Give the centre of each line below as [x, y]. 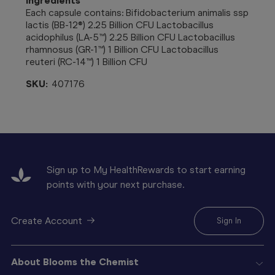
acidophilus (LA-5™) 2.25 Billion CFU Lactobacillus [130, 37]
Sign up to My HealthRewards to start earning [146, 169]
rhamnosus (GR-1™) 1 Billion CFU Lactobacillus [122, 49]
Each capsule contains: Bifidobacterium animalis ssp [137, 12]
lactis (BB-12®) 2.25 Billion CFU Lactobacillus [120, 25]
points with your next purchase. [115, 184]
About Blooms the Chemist [75, 261]
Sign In [229, 220]
